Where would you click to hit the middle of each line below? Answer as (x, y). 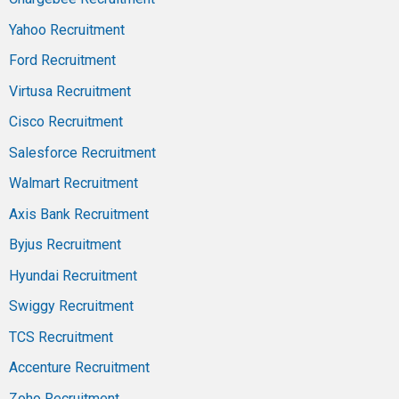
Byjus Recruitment (65, 245)
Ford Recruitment (62, 61)
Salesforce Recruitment (82, 152)
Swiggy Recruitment (71, 306)
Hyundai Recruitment (73, 275)
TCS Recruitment (61, 337)
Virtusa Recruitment (70, 91)
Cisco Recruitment (66, 122)
